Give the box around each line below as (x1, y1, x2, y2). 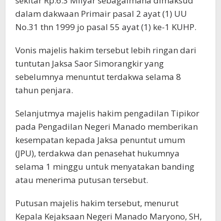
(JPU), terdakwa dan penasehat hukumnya (15, 147, 180, 159)
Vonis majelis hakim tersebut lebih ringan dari (15, 44, 196, 56)
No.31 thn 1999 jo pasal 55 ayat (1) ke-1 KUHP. (15, 21, 196, 33)
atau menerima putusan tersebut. (15, 174, 148, 185)
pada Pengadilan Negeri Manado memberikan (15, 121, 198, 132)
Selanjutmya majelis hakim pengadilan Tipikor (15, 108, 199, 119)
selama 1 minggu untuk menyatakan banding (15, 161, 194, 172)
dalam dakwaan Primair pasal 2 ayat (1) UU (15, 8, 187, 19)
